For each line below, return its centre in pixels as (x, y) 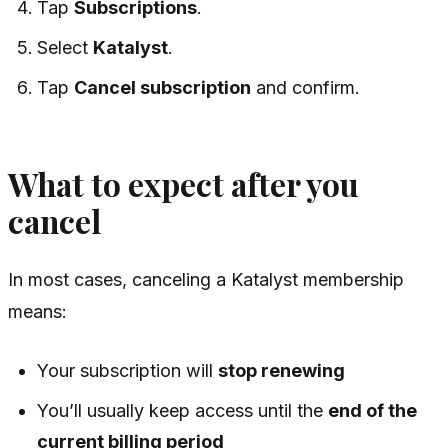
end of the (373, 410)
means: (37, 311)
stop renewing (282, 370)
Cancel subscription (163, 87)
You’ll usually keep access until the (183, 410)
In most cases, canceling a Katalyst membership (206, 279)
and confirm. (306, 87)
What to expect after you (183, 183)
